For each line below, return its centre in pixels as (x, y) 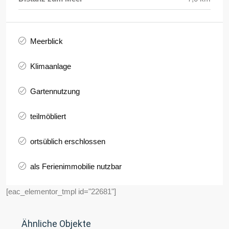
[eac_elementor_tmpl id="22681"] (61, 192)
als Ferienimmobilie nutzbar (76, 167)
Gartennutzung (55, 91)
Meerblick (47, 41)
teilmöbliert (48, 117)
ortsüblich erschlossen (68, 142)
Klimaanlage (51, 66)
